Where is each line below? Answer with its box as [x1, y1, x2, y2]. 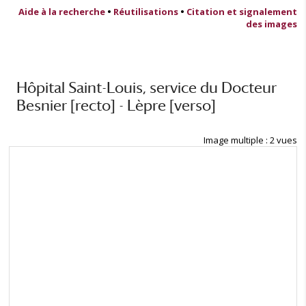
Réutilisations [113, 5, 178, 18]
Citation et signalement [186, 5, 297, 18]
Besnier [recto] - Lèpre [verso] [16, 96, 217, 114]
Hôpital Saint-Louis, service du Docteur [16, 78, 277, 96]
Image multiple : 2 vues [204, 134, 297, 147]
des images [246, 17, 297, 30]
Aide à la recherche [18, 5, 105, 18]
